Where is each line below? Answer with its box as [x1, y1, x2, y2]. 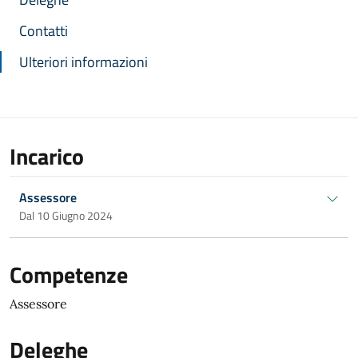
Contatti [19, 20, 68, 42]
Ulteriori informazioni [19, 51, 148, 73]
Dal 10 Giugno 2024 [19, 207, 113, 224]
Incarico [10, 139, 84, 173]
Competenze [10, 257, 128, 292]
